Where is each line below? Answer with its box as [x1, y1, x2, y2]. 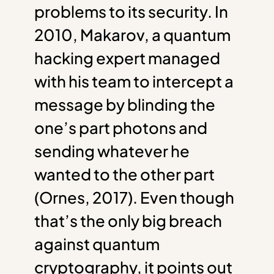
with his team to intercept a [34, 71, 234, 92]
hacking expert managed [34, 48, 220, 68]
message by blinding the [34, 94, 215, 115]
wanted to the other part [34, 164, 215, 185]
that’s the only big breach [34, 210, 222, 231]
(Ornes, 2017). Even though [34, 187, 234, 208]
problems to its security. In [34, 1, 228, 22]
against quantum [34, 234, 160, 254]
